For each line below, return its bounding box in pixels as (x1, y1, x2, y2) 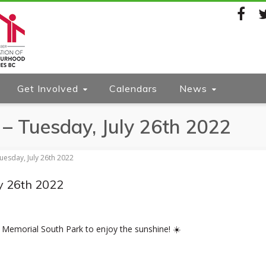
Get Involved (17, 83, 78, 94)
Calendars (109, 83, 157, 94)
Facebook (229, 35, 262, 45)
